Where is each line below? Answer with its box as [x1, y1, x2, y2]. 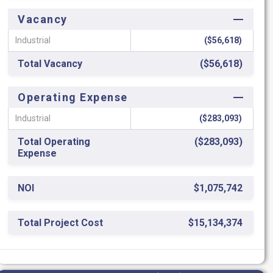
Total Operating [18, 136, 90, 147]
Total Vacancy [18, 58, 82, 69]
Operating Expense [18, 91, 129, 104]
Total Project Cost [18, 217, 103, 229]
